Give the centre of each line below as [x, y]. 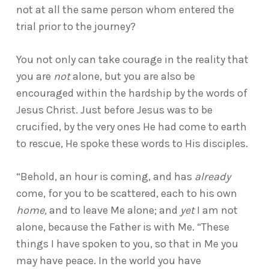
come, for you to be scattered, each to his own [126, 193]
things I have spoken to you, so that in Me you [127, 244]
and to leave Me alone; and [113, 210]
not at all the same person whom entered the [125, 10]
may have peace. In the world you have [108, 261]
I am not [216, 210]
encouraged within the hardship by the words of [131, 93]
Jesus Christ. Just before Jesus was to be [114, 110]
